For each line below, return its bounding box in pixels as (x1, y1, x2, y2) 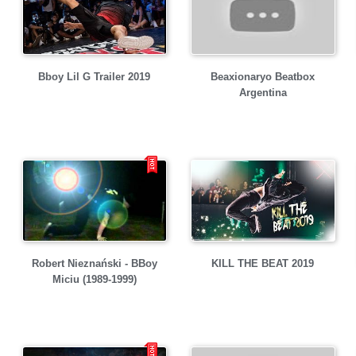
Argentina (238, 87, 287, 99)
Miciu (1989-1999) (52, 273, 137, 285)
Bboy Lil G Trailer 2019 (38, 71, 150, 83)
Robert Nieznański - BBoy (31, 257, 157, 269)
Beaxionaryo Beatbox (211, 71, 315, 83)
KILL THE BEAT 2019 (211, 257, 314, 269)
